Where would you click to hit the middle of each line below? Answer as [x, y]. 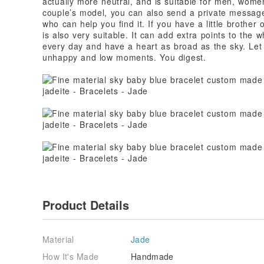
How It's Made [71, 256]
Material [58, 239]
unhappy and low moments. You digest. [124, 57]
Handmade [152, 256]
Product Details [86, 204]
